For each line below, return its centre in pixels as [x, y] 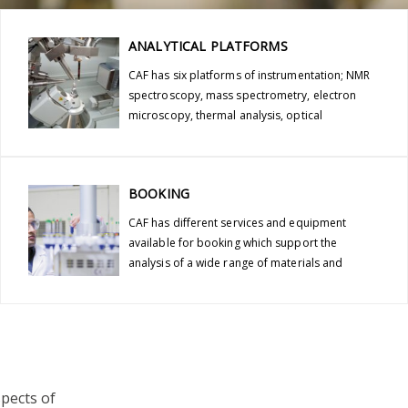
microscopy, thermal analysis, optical [225, 115]
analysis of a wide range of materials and [235, 262]
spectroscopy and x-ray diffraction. [220, 135]
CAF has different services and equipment [237, 222]
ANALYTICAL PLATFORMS [208, 46]
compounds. [161, 282]
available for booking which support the [233, 242]
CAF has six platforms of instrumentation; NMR [249, 75]
